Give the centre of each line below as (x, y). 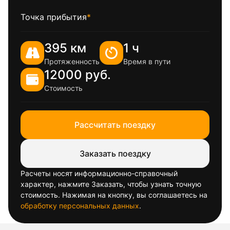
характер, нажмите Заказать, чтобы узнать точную (111, 184)
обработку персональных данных (80, 206)
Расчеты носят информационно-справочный (99, 173)
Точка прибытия (54, 17)
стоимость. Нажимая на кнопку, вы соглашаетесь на (114, 195)
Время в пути (147, 61)
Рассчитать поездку (115, 125)
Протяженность (72, 61)
